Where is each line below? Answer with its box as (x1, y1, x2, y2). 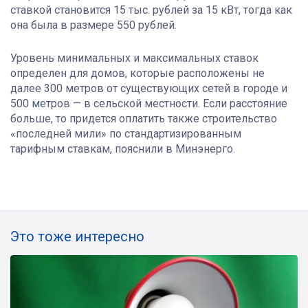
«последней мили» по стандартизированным (10, 127, 241, 141)
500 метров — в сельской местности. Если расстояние (10, 97, 287, 111)
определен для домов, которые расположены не (10, 67, 265, 80)
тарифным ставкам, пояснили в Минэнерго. (10, 142, 235, 156)
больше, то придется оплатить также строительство (10, 112, 277, 126)
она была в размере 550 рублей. (10, 19, 177, 32)
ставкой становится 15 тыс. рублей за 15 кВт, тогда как (10, 3, 292, 17)
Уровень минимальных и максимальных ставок (10, 52, 258, 65)
